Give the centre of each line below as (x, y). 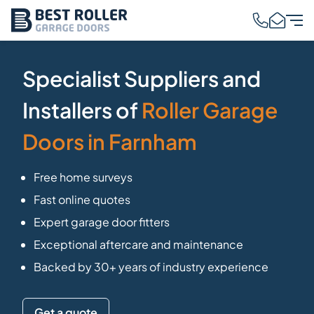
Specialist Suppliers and (142, 79)
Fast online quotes (82, 200)
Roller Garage (210, 110)
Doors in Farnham (110, 142)
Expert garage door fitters (102, 222)
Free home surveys (83, 177)
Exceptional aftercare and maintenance (138, 245)
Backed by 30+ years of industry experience (151, 267)
